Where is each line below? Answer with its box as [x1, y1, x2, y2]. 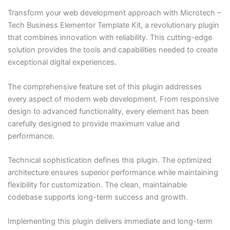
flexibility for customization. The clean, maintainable [7, 180, 187, 189]
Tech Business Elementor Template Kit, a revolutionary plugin [7, 21, 219, 30]
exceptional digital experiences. [7, 57, 117, 67]
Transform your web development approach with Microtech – [7, 8, 221, 18]
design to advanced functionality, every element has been [7, 106, 209, 116]
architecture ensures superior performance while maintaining [7, 167, 218, 177]
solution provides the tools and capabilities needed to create [7, 45, 218, 55]
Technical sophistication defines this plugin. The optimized [7, 155, 212, 165]
